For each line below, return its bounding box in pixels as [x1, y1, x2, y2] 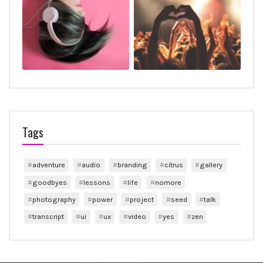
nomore [154, 177, 181, 187]
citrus [164, 160, 183, 170]
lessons [83, 177, 111, 187]
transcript [32, 212, 64, 221]
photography [32, 194, 76, 204]
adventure [32, 160, 65, 170]
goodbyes [32, 177, 67, 187]
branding [117, 160, 148, 170]
